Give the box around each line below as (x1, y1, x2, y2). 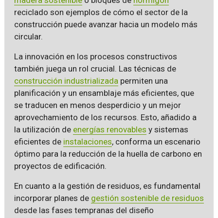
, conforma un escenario (111, 136, 200, 146)
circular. (14, 31, 43, 41)
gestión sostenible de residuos (91, 193, 204, 203)
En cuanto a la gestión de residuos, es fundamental (14, 181, 200, 191)
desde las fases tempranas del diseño (14, 205, 154, 215)
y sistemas (146, 124, 188, 134)
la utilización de (14, 124, 73, 134)
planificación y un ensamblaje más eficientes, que (14, 88, 194, 98)
